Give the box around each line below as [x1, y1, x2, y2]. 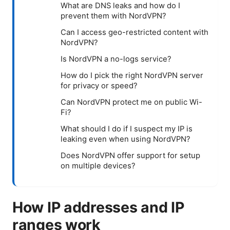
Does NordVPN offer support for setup [61, 150, 200, 160]
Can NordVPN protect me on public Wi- [61, 97, 202, 107]
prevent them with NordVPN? [61, 11, 166, 21]
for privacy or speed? [61, 81, 138, 90]
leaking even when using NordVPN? [61, 134, 190, 144]
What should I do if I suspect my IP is [61, 124, 193, 133]
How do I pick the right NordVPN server [61, 70, 203, 80]
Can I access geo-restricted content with [61, 27, 208, 37]
